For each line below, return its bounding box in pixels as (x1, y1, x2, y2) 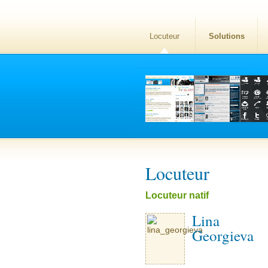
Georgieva (192, 226, 254, 245)
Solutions (208, 32, 245, 41)
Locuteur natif (145, 190, 209, 200)
